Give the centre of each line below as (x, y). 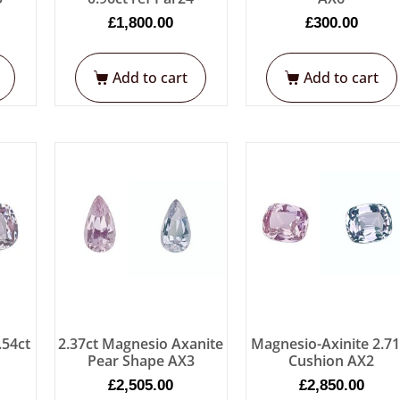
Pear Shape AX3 (141, 361)
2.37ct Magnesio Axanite (141, 344)
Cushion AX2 (332, 361)
